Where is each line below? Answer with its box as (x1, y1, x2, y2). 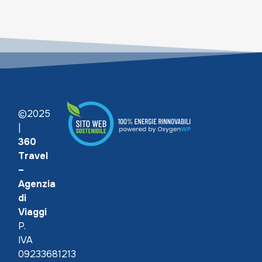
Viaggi (18, 206, 47, 219)
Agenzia (18, 178, 56, 191)
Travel (18, 150, 48, 163)
